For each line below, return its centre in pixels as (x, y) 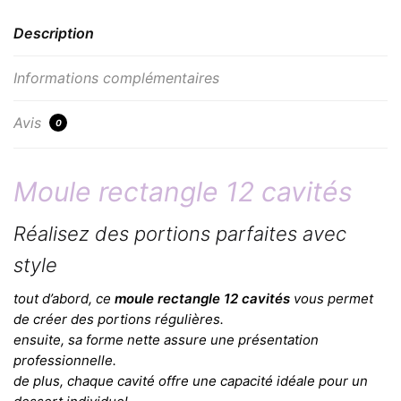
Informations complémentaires (116, 77)
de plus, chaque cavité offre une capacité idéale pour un (191, 381)
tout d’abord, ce (64, 299)
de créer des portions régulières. (119, 320)
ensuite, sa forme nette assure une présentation (166, 340)
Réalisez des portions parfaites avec (180, 233)
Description (54, 33)
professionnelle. (65, 361)
